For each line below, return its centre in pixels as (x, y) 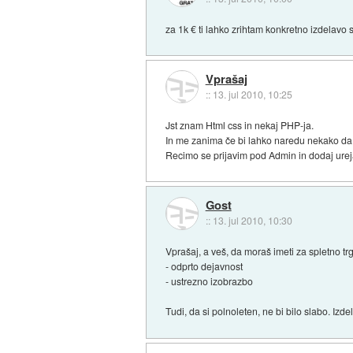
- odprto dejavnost (204, 266)
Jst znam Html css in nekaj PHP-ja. (240, 124)
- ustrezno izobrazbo (210, 281)
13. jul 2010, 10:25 (252, 95)
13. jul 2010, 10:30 (252, 221)
